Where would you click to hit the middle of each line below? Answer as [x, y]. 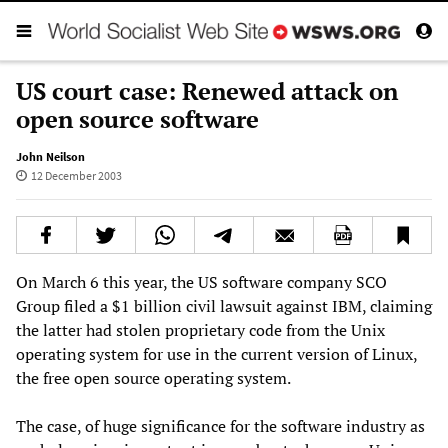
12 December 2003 [76, 175]
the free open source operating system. [153, 377]
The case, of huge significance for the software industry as [220, 425]
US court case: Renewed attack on [207, 90]
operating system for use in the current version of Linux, [216, 353]
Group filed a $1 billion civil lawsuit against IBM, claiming [224, 305]
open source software [137, 118]
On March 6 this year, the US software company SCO [201, 281]
